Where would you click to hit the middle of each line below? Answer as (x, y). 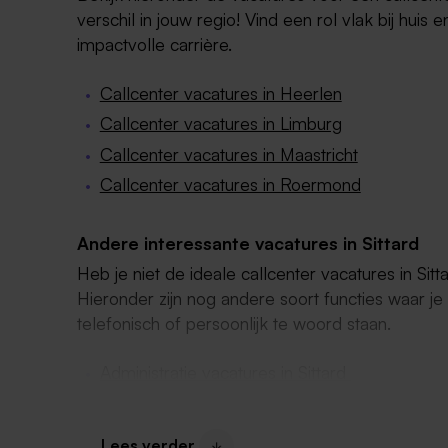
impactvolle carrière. (155, 44)
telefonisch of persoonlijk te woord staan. (237, 322)
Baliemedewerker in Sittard (203, 401)
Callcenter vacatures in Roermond (230, 183)
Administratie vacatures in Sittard (225, 371)
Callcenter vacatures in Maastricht (228, 153)
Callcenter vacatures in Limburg (220, 123)
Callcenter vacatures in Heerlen (220, 93)
